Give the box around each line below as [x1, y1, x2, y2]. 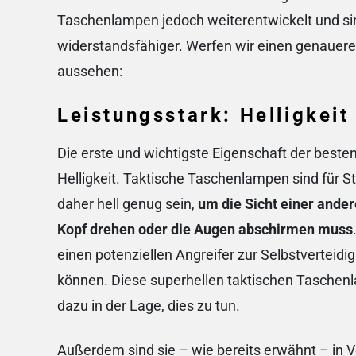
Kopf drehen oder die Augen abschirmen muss [57, 221, 353, 238]
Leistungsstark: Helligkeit [57, 104, 350, 127]
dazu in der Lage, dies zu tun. [57, 297, 243, 315]
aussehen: [57, 63, 122, 80]
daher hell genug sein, [57, 195, 198, 213]
